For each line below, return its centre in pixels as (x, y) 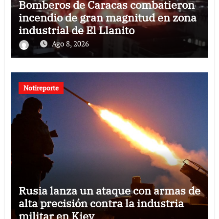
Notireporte (41, 88)
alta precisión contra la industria (101, 203)
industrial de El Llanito (76, 30)
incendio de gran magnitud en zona (107, 18)
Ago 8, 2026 (70, 44)
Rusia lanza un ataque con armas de (109, 191)
